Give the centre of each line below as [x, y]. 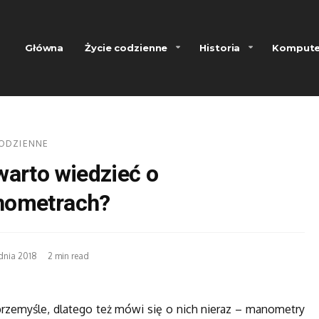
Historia [220, 48]
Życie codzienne [126, 48]
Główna [45, 48]
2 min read [69, 256]
